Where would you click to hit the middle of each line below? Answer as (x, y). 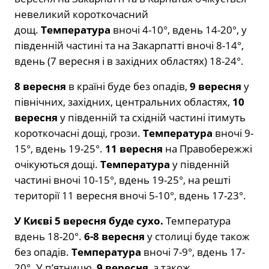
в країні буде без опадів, (128, 86)
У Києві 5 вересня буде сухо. (90, 220)
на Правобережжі (209, 148)
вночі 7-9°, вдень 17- (193, 252)
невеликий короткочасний (81, 14)
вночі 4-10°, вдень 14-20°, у (179, 29)
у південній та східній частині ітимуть (153, 117)
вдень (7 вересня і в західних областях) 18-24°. (129, 61)
